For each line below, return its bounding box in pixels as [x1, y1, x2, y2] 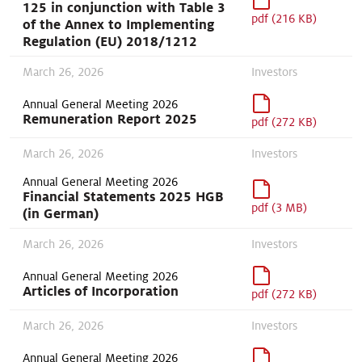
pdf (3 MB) [250, 200, 307, 215]
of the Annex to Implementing [23, 15, 214, 33]
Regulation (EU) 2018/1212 [23, 32, 197, 50]
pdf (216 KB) [250, 11, 317, 26]
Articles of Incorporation [23, 282, 179, 300]
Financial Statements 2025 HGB [23, 187, 224, 205]
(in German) [23, 204, 99, 222]
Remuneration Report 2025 [23, 110, 197, 128]
